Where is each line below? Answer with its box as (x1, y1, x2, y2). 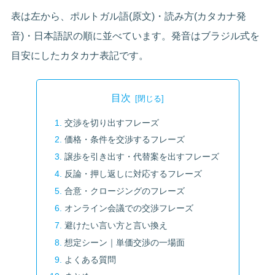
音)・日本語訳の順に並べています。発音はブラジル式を (11, 30, 260, 41)
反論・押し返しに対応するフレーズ (64, 169, 202, 179)
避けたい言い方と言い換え (64, 220, 168, 230)
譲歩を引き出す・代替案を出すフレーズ (64, 152, 219, 162)
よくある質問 (64, 254, 116, 265)
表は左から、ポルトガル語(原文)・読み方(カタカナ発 (11, 10, 247, 21)
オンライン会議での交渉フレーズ (64, 203, 193, 213)
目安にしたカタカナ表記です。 (11, 50, 149, 61)
